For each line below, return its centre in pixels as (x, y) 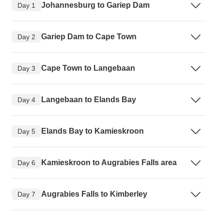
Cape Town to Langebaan (88, 68)
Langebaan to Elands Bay (89, 100)
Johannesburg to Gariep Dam (95, 5)
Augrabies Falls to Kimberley (94, 194)
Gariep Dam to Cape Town (89, 37)
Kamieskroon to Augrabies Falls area (109, 163)
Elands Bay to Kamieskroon (93, 131)
